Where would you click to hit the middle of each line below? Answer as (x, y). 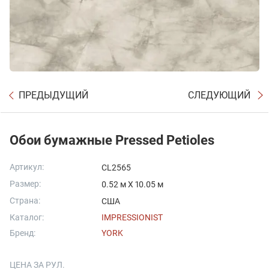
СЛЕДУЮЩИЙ (219, 95)
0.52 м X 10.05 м (132, 184)
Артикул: (27, 167)
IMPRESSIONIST (132, 217)
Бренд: (23, 233)
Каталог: (27, 217)
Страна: (25, 201)
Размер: (25, 184)
